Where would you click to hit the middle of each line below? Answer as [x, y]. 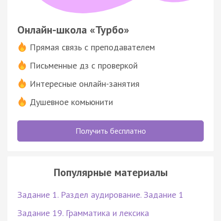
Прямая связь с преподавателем [92, 47]
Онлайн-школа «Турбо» [73, 29]
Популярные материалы [110, 172]
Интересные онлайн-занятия [85, 83]
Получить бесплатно [110, 130]
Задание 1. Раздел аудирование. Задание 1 [100, 194]
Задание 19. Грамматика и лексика [83, 213]
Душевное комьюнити [71, 102]
